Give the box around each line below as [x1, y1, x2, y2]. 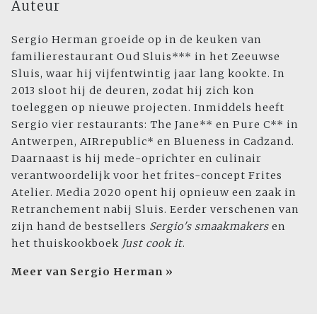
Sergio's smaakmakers [149, 220, 269, 234]
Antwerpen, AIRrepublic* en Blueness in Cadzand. [11, 135, 294, 149]
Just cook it [122, 237, 183, 250]
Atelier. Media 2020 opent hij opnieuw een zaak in [11, 186, 296, 200]
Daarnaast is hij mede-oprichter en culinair [11, 152, 262, 166]
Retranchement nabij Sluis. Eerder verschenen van [11, 203, 299, 217]
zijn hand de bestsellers [11, 220, 149, 234]
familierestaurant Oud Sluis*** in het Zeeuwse [11, 50, 280, 64]
